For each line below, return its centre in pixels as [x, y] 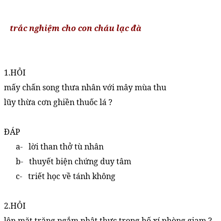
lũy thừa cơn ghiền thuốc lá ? [58, 102]
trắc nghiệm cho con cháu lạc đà [73, 28]
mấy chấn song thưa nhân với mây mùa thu [85, 87]
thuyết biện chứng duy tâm [80, 161]
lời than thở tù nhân [66, 147]
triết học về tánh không [72, 176]
